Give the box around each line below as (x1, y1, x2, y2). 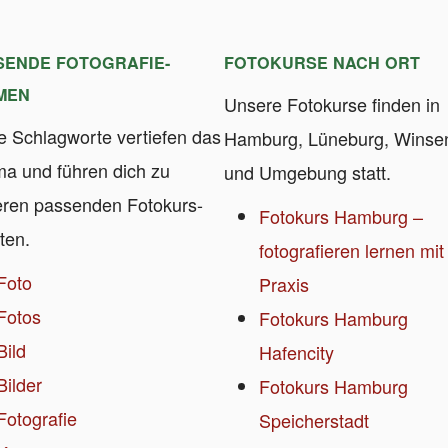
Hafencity (259, 339, 335, 366)
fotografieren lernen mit (259, 237, 445, 264)
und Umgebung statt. (224, 159, 391, 186)
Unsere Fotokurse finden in (224, 91, 440, 118)
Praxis (259, 271, 310, 298)
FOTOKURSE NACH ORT (224, 51, 420, 75)
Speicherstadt (259, 407, 370, 434)
